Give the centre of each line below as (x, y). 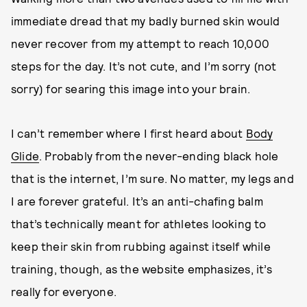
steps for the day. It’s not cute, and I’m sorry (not (144, 66)
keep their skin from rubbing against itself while (141, 246)
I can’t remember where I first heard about (128, 133)
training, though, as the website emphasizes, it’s (142, 269)
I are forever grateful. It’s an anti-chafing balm (137, 201)
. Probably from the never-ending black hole (159, 156)
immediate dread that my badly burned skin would (146, 21)
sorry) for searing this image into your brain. (132, 88)
